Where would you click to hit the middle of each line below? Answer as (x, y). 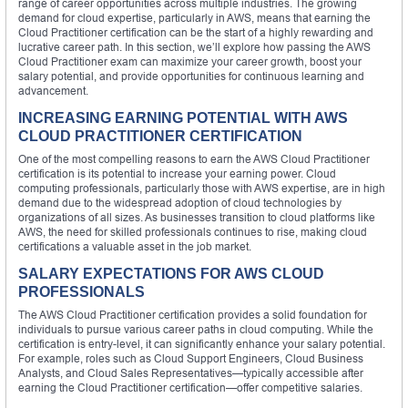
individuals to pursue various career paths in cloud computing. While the (196, 329)
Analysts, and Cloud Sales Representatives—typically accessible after (191, 372)
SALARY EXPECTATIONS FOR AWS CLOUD (171, 273)
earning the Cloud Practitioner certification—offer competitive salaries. (190, 387)
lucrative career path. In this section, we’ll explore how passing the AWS (194, 46)
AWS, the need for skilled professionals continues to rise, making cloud (193, 231)
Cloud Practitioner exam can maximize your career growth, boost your (190, 61)
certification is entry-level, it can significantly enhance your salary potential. (202, 343)
